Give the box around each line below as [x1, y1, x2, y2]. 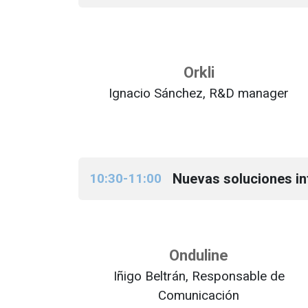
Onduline [169, 247, 228, 264]
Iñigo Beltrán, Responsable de [113, 268, 285, 284]
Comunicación [158, 287, 239, 303]
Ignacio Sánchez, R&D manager [109, 85, 289, 101]
